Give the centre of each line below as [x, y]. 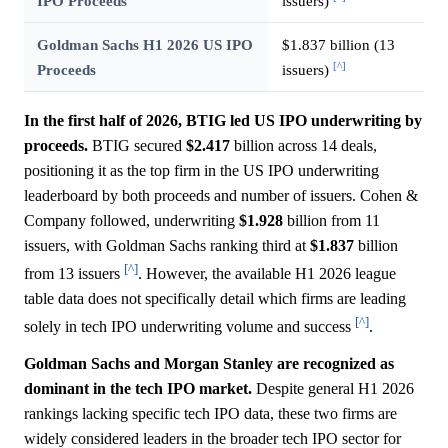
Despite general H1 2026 [333, 389]
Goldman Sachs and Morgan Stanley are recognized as [209, 364]
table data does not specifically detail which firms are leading [215, 298]
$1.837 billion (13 [338, 44]
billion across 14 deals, [303, 145]
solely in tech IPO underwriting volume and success [189, 327]
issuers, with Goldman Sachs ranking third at [167, 245]
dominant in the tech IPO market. [138, 389]
